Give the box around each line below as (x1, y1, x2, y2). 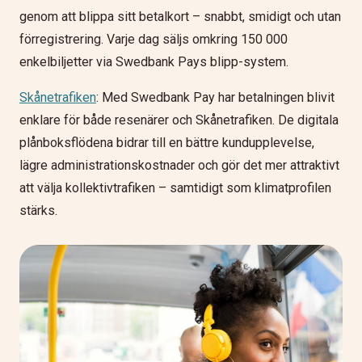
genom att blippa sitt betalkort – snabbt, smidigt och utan (19, 8, 341, 24)
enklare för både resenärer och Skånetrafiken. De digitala (19, 112, 339, 128)
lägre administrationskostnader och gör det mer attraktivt (19, 157, 339, 173)
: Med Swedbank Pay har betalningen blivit (96, 89, 335, 105)
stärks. (19, 202, 57, 218)
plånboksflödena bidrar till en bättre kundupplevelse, (19, 134, 314, 150)
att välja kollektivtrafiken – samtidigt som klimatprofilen (19, 179, 331, 196)
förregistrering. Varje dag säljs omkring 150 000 (19, 31, 288, 47)
